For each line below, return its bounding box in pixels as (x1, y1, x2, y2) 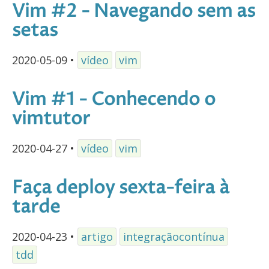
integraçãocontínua (123, 229, 225, 244)
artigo (81, 229, 113, 244)
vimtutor (12, 107, 90, 132)
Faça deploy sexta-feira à (12, 176, 229, 201)
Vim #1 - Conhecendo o (12, 88, 216, 113)
